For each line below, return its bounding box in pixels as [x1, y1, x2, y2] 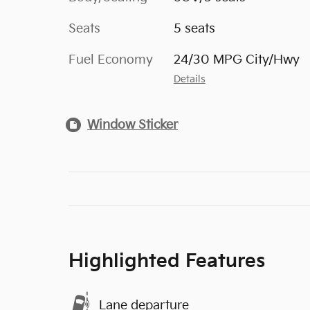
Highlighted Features [69, 250, 265, 273]
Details [173, 74, 206, 85]
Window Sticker [87, 118, 178, 132]
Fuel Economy [69, 53, 153, 67]
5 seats [173, 21, 215, 36]
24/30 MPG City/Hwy [173, 53, 300, 67]
